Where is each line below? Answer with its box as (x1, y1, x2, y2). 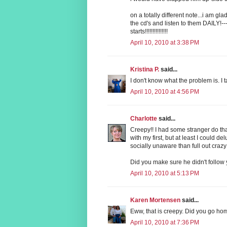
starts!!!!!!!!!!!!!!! (130, 27, 168, 35)
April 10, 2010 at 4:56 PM (130, 88, 199, 95)
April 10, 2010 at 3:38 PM (130, 39, 199, 46)
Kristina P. (130, 65, 159, 73)
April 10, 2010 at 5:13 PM (130, 169, 199, 177)
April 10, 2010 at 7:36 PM (130, 218, 199, 226)
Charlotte (130, 115, 157, 122)
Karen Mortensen (130, 196, 180, 204)
